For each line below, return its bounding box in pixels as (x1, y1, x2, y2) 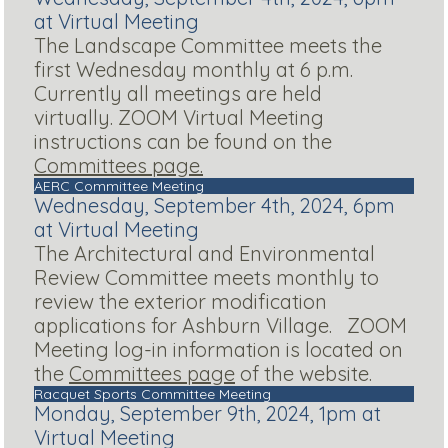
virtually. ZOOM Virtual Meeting (34, 105, 324, 131)
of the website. (235, 361, 372, 387)
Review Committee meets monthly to (34, 265, 379, 291)
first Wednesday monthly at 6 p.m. (34, 57, 353, 83)
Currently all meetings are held (34, 81, 322, 107)
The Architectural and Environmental (34, 241, 375, 267)
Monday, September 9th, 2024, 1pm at (34, 401, 381, 427)
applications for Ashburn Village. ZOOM (34, 313, 407, 339)
